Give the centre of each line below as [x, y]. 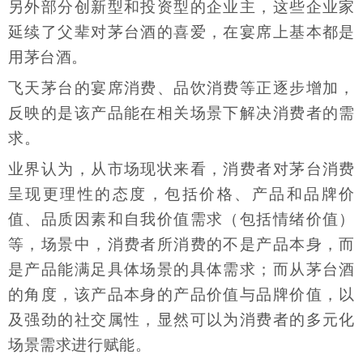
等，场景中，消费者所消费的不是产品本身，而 [181, 244]
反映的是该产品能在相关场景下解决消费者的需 [181, 113]
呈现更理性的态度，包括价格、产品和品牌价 [181, 194]
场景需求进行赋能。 [80, 345]
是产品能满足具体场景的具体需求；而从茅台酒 [181, 269]
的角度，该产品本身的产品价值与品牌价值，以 [181, 295]
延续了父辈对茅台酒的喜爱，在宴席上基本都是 [181, 32]
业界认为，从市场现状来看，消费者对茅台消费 [181, 169]
